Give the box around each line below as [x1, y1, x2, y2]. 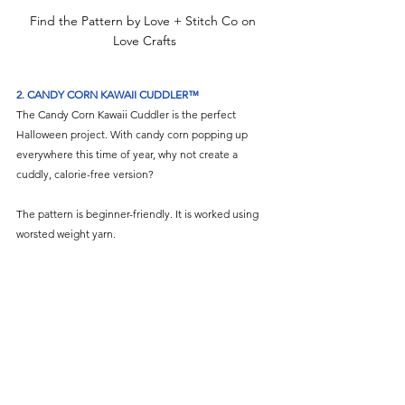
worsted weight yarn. [16, 227, 116, 241]
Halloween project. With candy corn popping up [16, 127, 250, 142]
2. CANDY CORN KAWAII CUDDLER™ [16, 88, 199, 102]
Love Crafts [113, 33, 176, 50]
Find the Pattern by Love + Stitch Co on [30, 13, 259, 30]
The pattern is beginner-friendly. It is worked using [16, 207, 261, 221]
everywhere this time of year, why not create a [16, 147, 240, 162]
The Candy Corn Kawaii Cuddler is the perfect [16, 108, 239, 122]
